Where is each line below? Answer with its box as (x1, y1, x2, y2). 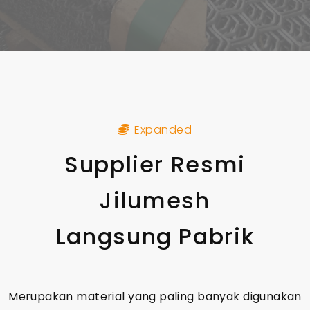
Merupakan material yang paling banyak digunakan (8, 289, 302, 304)
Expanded (134, 122, 192, 138)
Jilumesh (100, 185, 210, 216)
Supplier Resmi (64, 149, 246, 180)
